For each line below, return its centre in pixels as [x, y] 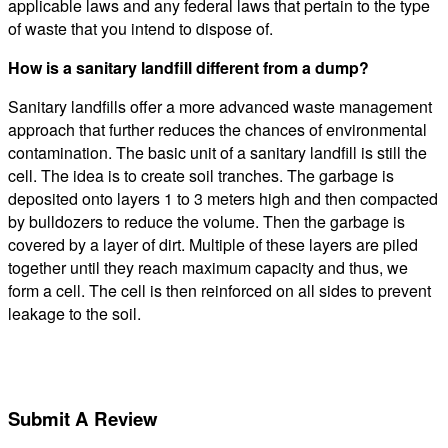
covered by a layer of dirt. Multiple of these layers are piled [213, 244]
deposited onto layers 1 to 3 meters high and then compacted [223, 198]
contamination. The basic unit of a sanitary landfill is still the [217, 152]
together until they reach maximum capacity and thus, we [208, 267]
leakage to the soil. [74, 313]
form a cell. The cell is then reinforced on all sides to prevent [219, 290]
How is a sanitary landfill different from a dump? [188, 67]
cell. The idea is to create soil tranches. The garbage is [201, 175]
